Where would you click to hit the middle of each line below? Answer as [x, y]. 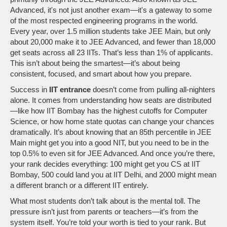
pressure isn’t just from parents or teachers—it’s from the [104, 212]
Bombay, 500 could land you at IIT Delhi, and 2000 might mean [113, 175]
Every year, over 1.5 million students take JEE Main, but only [110, 31]
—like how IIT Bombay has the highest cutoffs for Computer [109, 111]
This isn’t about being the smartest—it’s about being [95, 63]
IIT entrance [70, 89]
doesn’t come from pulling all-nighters [153, 89]
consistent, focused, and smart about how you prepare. [101, 74]
